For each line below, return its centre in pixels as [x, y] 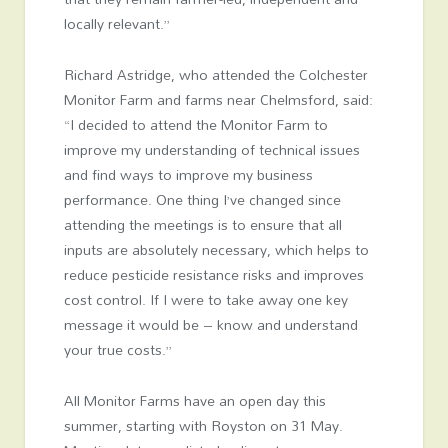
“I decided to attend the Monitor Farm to [195, 124]
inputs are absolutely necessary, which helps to [216, 249]
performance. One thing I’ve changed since [202, 199]
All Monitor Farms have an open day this [194, 400]
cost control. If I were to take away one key [205, 299]
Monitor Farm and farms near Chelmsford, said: [218, 99]
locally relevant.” [116, 23]
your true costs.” [117, 349]
